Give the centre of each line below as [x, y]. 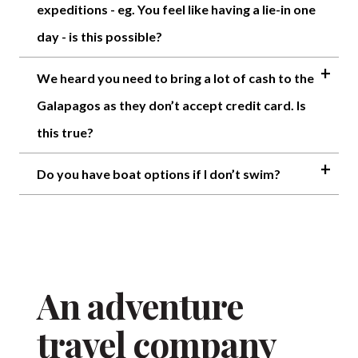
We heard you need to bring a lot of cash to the [175, 78]
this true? [65, 132]
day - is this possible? [99, 36]
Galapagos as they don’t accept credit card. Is [171, 105]
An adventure [140, 304]
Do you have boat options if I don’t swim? [159, 173]
